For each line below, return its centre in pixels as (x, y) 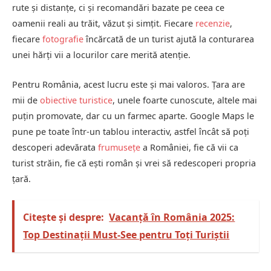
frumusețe (119, 147)
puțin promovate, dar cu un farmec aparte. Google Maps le (133, 116)
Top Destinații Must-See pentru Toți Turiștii (126, 235)
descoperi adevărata (55, 147)
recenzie (213, 24)
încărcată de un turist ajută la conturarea (169, 39)
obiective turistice (76, 100)
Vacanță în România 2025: (172, 217)
